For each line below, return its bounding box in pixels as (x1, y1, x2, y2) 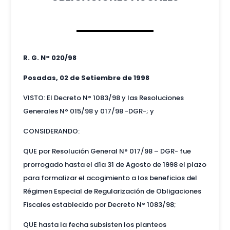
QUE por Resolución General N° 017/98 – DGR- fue (23, 146, 191, 156)
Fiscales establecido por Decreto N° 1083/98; (23, 199, 176, 209)
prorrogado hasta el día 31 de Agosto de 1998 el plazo (23, 159, 206, 169)
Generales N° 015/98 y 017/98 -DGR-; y (23, 106, 154, 116)
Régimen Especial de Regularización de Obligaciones (23, 186, 201, 196)
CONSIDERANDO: (23, 126, 80, 136)
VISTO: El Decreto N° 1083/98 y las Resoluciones (23, 92, 184, 103)
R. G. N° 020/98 (23, 52, 76, 63)
